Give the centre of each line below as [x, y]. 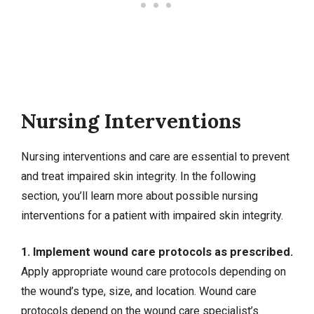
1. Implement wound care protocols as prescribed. [157, 252]
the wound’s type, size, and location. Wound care [139, 292]
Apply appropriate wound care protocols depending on [153, 272]
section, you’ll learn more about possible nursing [139, 196]
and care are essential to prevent [208, 157]
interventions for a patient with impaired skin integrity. [152, 216]
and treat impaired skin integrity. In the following [138, 177]
